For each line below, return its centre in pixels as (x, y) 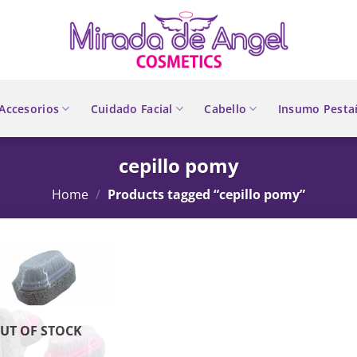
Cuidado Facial (131, 108)
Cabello (226, 108)
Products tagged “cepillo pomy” (204, 194)
